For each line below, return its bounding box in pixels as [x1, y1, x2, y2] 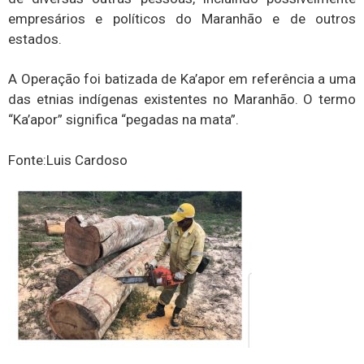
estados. [8, 30, 62, 47]
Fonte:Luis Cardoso [8, 151, 128, 168]
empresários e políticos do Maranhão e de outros [8, 10, 356, 27]
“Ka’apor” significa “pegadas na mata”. [8, 111, 239, 128]
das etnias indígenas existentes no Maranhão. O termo [8, 91, 356, 108]
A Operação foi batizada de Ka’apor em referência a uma [8, 71, 356, 88]
